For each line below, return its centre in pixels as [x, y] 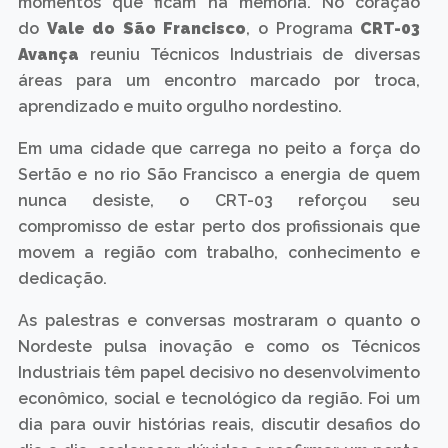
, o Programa [303, 28]
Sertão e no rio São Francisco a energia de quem [219, 174]
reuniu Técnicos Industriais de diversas [249, 54]
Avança [48, 54]
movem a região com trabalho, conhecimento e [219, 252]
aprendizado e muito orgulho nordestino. [179, 106]
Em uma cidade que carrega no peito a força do [219, 148]
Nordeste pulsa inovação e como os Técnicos [219, 346]
